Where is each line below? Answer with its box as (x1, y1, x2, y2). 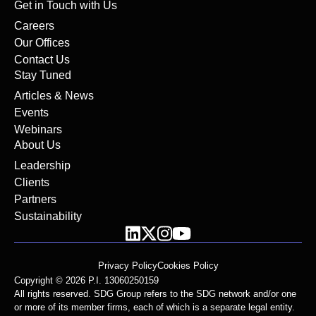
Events (14, 106, 49, 119)
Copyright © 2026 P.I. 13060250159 (14, 274, 159, 286)
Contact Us (14, 53, 70, 66)
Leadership (14, 159, 71, 171)
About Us (14, 138, 61, 151)
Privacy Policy (97, 260, 157, 271)
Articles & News (14, 89, 94, 102)
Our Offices (14, 36, 70, 49)
